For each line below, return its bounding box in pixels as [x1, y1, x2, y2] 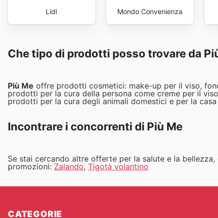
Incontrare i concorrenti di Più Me [8, 120, 182, 133]
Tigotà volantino [88, 162, 148, 172]
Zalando [54, 162, 84, 172]
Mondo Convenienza [117, 7, 182, 16]
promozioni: [8, 162, 54, 172]
